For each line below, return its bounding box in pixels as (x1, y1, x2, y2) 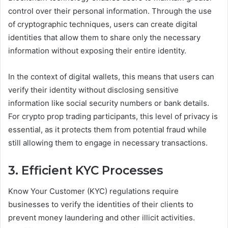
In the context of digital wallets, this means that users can (8, 72, 214, 82)
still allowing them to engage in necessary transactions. (8, 138, 208, 148)
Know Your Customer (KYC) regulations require (8, 186, 179, 196)
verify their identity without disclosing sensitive (8, 85, 179, 95)
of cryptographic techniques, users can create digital (8, 19, 197, 30)
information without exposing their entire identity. (8, 46, 186, 56)
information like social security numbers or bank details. (8, 98, 209, 108)
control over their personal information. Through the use (8, 6, 212, 16)
